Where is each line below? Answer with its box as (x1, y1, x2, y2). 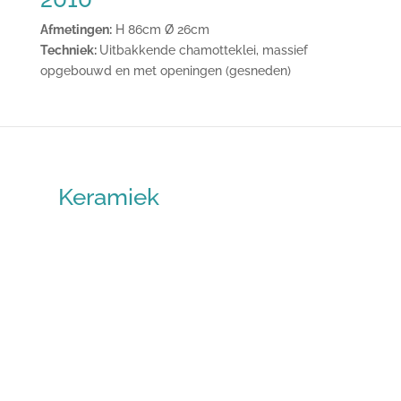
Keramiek (57, 183, 159, 210)
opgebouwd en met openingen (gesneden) (39, 63, 291, 78)
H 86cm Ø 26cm (111, 21, 209, 37)
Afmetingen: (39, 21, 112, 37)
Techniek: (39, 42, 99, 57)
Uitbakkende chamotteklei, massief (98, 42, 308, 57)
